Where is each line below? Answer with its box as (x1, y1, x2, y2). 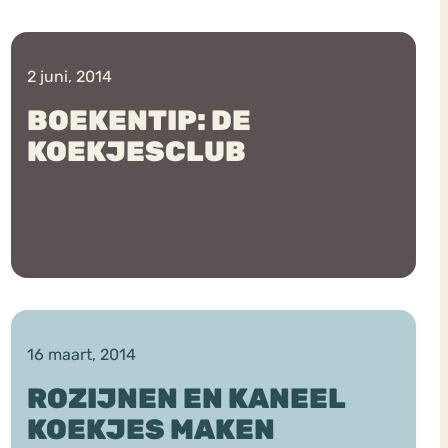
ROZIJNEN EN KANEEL (26, 381, 345, 415)
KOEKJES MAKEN (26, 412, 275, 446)
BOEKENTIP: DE (26, 103, 251, 137)
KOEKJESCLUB (26, 134, 246, 168)
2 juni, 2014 (26, 66, 112, 86)
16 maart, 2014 (26, 344, 136, 364)
